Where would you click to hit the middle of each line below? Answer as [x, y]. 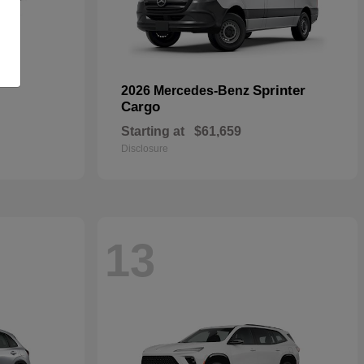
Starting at [153, 132]
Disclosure [145, 149]
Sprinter [279, 91]
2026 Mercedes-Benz [187, 91]
